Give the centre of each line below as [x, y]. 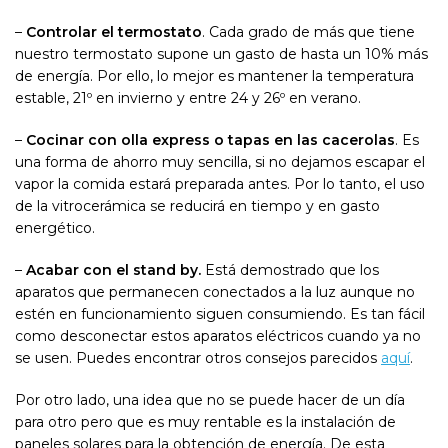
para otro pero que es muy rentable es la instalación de [205, 422]
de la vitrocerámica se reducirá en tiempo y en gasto [197, 206]
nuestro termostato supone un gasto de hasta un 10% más [221, 54]
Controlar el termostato [114, 32]
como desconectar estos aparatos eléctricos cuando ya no [218, 336]
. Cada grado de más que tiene [308, 32]
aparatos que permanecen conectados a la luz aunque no [215, 292]
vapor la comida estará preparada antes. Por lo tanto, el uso [220, 184]
